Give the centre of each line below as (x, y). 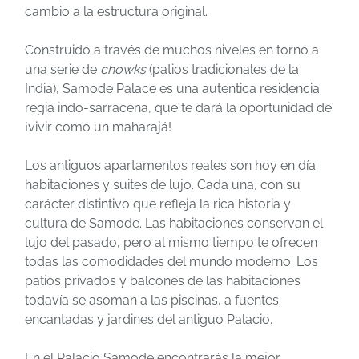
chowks (123, 69)
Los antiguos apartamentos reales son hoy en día (170, 165)
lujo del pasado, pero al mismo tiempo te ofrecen (171, 242)
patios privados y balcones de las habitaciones (163, 280)
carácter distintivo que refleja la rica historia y (158, 204)
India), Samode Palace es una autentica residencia (172, 88)
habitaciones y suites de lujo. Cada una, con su (163, 184)
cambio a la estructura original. (116, 11)
